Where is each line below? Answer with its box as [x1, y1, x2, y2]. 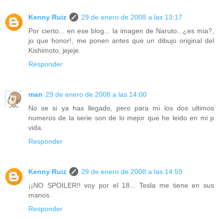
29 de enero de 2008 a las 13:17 [81, 13, 182, 21]
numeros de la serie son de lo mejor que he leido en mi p [28, 113, 214, 122]
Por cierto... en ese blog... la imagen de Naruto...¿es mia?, [28, 26, 214, 35]
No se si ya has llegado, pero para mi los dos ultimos [28, 104, 214, 112]
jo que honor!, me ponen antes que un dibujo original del [28, 36, 214, 44]
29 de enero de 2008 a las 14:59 [81, 167, 182, 175]
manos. [28, 191, 51, 199]
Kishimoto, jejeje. [28, 46, 81, 54]
